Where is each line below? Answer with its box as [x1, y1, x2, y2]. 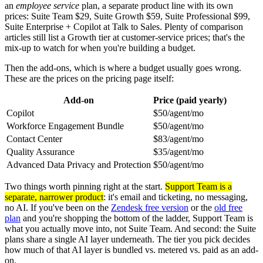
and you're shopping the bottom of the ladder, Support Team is [21, 213, 253, 223]
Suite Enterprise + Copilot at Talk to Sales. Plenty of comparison [5, 21, 243, 32]
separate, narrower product [5, 191, 103, 202]
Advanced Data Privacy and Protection [6, 159, 151, 170]
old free [214, 202, 242, 213]
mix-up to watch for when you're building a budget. [5, 42, 195, 53]
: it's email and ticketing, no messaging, [103, 191, 248, 202]
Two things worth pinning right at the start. [5, 181, 165, 191]
